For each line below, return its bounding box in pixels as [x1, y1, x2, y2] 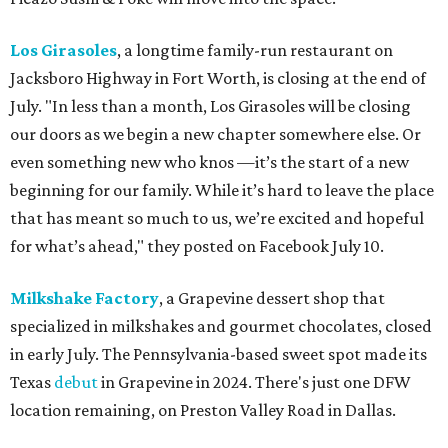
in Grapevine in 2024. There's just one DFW [98, 372, 411, 392]
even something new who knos [10, 152, 237, 172]
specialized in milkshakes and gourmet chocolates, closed [10, 316, 432, 336]
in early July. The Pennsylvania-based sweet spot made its [10, 344, 427, 364]
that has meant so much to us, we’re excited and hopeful [10, 208, 424, 228]
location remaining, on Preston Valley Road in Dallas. [10, 400, 396, 420]
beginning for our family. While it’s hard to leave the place [10, 180, 434, 200]
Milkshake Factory [10, 288, 159, 308]
